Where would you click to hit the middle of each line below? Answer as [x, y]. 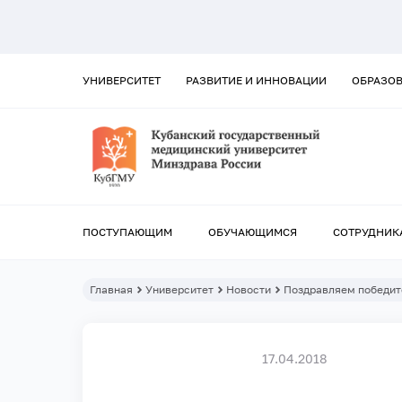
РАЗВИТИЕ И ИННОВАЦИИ [256, 80]
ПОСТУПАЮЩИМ [127, 232]
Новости [249, 290]
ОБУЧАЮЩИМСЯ [253, 232]
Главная [111, 290]
